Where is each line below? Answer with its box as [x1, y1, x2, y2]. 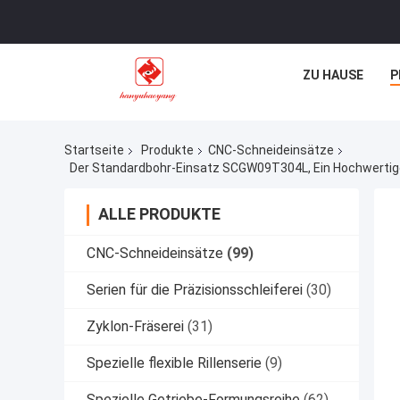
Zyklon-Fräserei [87, 317, 184, 335]
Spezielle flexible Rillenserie [87, 354, 262, 371]
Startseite [64, 143, 124, 158]
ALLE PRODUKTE [98, 204, 221, 223]
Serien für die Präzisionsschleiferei [87, 280, 303, 298]
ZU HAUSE [303, 68, 363, 82]
